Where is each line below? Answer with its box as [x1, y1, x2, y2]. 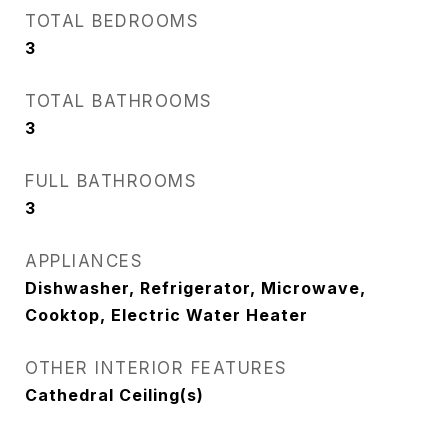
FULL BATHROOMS [25, 171, 197, 191]
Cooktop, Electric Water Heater [25, 305, 308, 325]
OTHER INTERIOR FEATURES [25, 358, 288, 378]
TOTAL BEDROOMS [25, 11, 199, 31]
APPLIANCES [25, 251, 143, 271]
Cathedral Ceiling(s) [25, 385, 204, 405]
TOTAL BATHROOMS [25, 91, 213, 111]
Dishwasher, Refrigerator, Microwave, [25, 278, 366, 298]
